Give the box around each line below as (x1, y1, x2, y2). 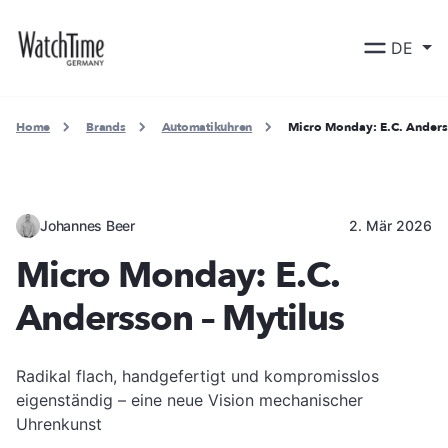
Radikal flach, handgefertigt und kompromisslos (16, 365, 379, 386)
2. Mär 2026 (349, 216, 432, 234)
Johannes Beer (40, 216, 135, 234)
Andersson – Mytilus (16, 293, 344, 343)
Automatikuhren (161, 119, 253, 135)
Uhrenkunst (16, 413, 102, 434)
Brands (86, 119, 126, 135)
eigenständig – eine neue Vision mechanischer (16, 389, 363, 410)
